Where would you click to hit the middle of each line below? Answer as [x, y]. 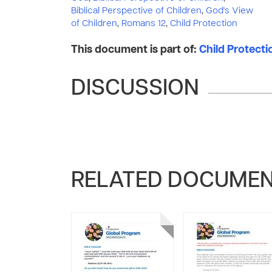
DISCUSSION [135, 89]
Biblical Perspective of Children [136, 11]
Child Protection [204, 24]
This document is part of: [135, 50]
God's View [229, 11]
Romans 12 [144, 24]
